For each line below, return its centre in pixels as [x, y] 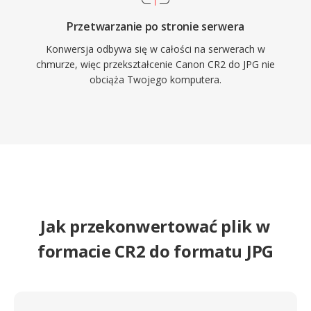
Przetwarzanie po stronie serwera [155, 26]
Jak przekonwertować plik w [155, 226]
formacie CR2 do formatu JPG [155, 251]
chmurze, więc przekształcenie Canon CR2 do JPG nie [155, 64]
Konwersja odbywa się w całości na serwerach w [155, 49]
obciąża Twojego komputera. [155, 79]
